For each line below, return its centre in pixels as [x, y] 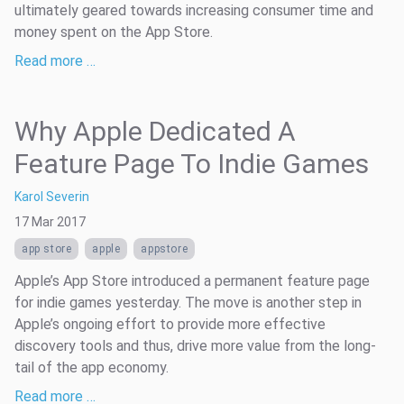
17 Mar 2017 [50, 221]
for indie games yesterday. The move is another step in [188, 302]
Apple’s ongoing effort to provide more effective [170, 324]
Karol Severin [52, 196]
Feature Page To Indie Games [192, 163]
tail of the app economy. [92, 367]
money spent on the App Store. [114, 32]
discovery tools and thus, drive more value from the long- [195, 345]
